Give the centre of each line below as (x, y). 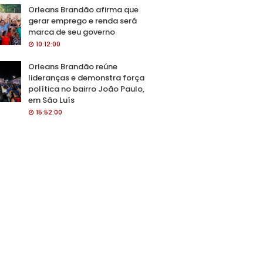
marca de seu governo (72, 32)
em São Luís (51, 100)
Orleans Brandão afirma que (83, 10)
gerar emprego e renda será (82, 21)
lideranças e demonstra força (86, 78)
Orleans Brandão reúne (73, 67)
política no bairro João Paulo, (86, 89)
